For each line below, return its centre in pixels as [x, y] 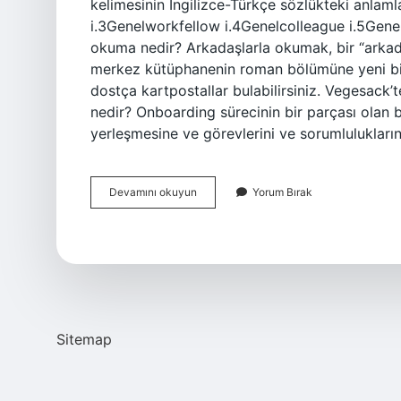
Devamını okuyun [153, 192]
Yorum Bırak [282, 192]
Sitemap [84, 339]
